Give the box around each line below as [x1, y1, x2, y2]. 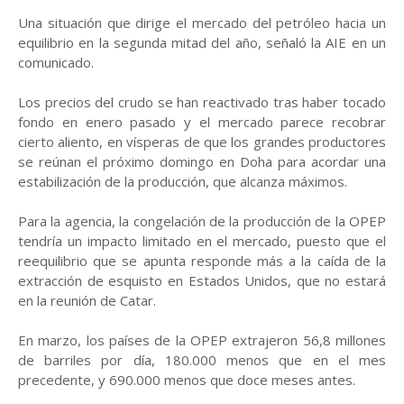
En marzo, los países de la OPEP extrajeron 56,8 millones [18, 331, 386, 349]
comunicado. [18, 53, 94, 71]
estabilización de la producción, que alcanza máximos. [18, 172, 347, 190]
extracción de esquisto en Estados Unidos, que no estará [18, 271, 386, 289]
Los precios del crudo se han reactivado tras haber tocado [18, 93, 386, 111]
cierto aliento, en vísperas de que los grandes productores [18, 133, 386, 151]
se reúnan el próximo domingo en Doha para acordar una [18, 152, 386, 170]
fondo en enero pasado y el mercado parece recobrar [18, 113, 386, 131]
